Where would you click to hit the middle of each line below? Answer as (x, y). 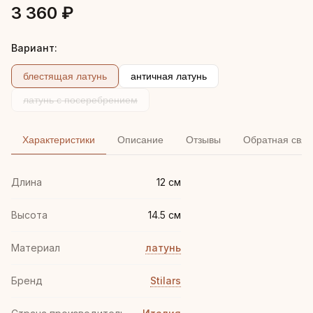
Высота (29, 215)
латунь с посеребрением (80, 100)
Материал (36, 248)
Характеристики (59, 140)
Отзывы (203, 140)
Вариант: (34, 48)
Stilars (166, 281)
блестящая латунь (65, 76)
